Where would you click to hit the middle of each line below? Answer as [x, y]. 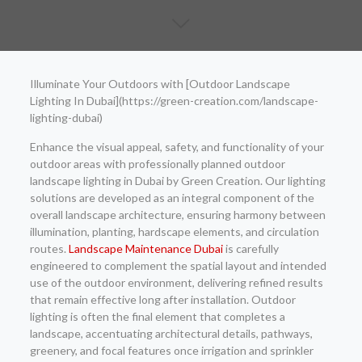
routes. [49, 248]
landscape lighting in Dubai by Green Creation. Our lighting [177, 181]
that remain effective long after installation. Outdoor [162, 299]
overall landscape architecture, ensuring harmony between [177, 215]
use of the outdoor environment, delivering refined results [176, 282]
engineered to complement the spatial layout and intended [178, 265]
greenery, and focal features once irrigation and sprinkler [171, 350]
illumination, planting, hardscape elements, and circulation [174, 232]
